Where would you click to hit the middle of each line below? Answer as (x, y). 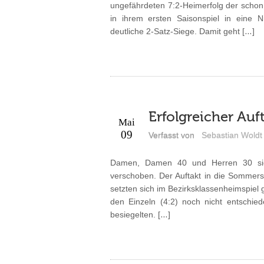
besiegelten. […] (140, 214)
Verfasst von (171, 135)
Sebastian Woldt (232, 135)
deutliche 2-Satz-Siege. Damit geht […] (182, 31)
